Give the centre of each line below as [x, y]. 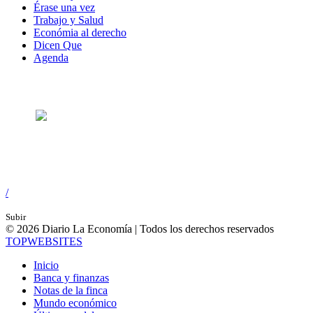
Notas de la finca [71, 290]
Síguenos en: [42, 85]
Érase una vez [64, 8]
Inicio [46, 265]
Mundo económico [75, 303]
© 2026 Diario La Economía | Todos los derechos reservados [140, 228]
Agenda [51, 58]
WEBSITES [55, 241]
